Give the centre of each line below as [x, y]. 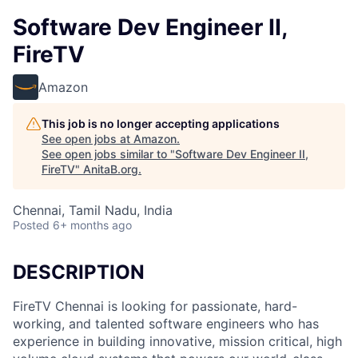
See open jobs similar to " [108, 154]
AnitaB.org [111, 169]
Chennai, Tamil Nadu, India [93, 210]
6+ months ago [92, 225]
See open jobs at [88, 139]
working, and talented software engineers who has [166, 323]
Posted [31, 225]
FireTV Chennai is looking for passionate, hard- [155, 306]
